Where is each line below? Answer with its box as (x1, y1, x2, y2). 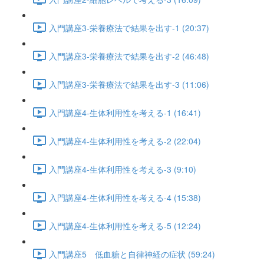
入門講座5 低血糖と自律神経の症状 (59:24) (49, 247, 215, 260)
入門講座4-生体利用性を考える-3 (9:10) (49, 163, 196, 175)
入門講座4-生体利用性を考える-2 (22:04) (49, 134, 201, 147)
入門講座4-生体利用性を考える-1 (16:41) (49, 106, 201, 118)
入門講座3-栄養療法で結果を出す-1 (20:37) (49, 21, 209, 34)
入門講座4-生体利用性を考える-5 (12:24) (49, 219, 201, 232)
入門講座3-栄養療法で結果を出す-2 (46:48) (49, 49, 209, 62)
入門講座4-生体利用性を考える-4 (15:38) (49, 191, 201, 203)
